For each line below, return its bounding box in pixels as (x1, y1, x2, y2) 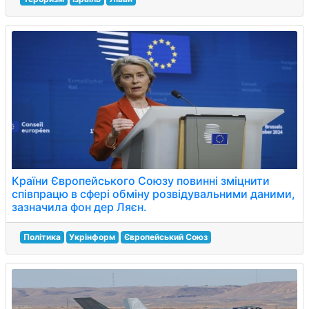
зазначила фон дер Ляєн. (12, 200, 147, 214)
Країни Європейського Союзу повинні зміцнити (12, 174, 270, 188)
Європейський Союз (123, 232, 208, 242)
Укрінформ (69, 232, 116, 242)
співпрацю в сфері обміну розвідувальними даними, (12, 187, 295, 201)
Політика (23, 232, 61, 242)
